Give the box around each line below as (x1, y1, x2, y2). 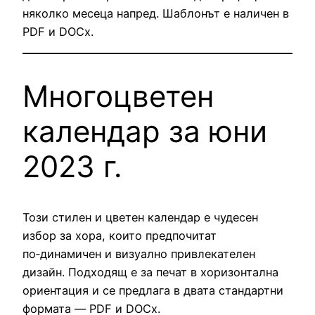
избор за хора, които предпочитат (22, 229, 217, 243)
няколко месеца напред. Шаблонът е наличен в (22, 6, 289, 21)
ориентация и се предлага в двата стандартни (22, 283, 283, 298)
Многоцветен (22, 77, 214, 114)
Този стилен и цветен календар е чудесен (22, 210, 258, 225)
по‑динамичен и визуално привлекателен (22, 247, 255, 262)
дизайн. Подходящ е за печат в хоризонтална (22, 265, 278, 280)
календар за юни (22, 112, 267, 149)
